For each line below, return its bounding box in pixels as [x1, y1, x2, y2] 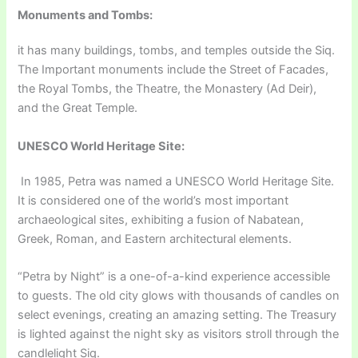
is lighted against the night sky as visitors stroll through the [18, 326, 340, 341]
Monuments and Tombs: [18, 8, 153, 23]
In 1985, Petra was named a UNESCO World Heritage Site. [18, 173, 335, 189]
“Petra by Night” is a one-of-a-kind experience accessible [18, 268, 331, 284]
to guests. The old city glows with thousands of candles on [18, 288, 340, 303]
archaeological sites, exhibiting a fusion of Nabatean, [18, 212, 304, 227]
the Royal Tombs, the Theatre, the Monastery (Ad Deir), [18, 82, 317, 97]
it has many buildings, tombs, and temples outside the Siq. [18, 43, 336, 58]
